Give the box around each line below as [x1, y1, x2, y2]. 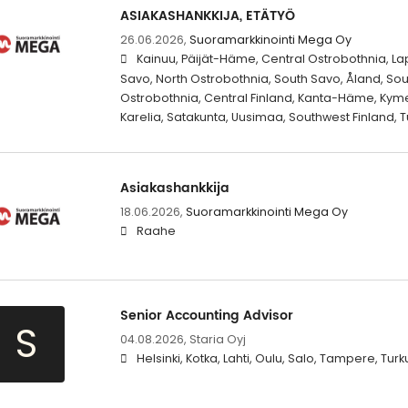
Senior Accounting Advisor [119, 305, 293, 327]
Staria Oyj [189, 331, 246, 348]
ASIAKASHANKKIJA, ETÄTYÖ [119, 5, 295, 27]
